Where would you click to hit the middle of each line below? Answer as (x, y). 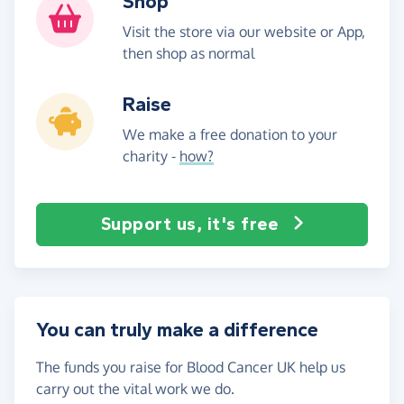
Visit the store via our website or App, (244, 31)
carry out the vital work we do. (135, 388)
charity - (151, 156)
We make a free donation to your (230, 134)
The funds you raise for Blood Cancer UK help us (191, 367)
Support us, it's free (189, 224)
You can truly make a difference (177, 330)
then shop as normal (188, 53)
